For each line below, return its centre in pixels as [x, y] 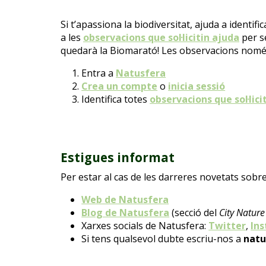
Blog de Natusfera [126, 212]
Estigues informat [118, 158]
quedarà [79, 51]
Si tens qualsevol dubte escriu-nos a [163, 238]
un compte [132, 86]
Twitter [227, 225]
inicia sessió [197, 86]
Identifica [102, 99]
